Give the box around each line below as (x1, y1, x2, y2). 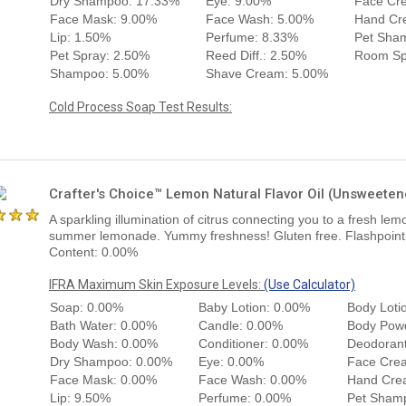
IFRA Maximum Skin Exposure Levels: (49, 276, 264, 292)
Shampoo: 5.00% (50, 65, 149, 81)
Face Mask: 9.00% (50, 11, 157, 26)
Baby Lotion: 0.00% (198, 299, 310, 314)
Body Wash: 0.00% (50, 335, 158, 351)
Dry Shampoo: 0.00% (50, 353, 172, 369)
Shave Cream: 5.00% (206, 65, 328, 81)
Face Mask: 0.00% (50, 372, 157, 387)
